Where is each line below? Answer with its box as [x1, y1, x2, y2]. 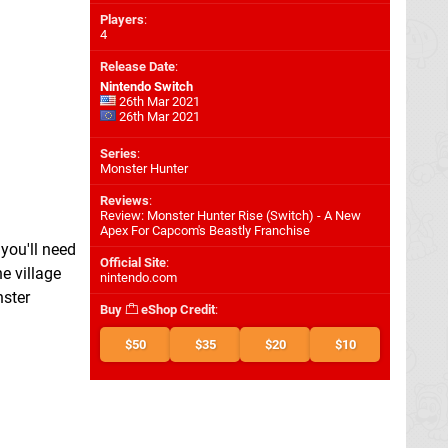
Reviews [100, 193, 149, 208]
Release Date [100, 59, 175, 74]
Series [100, 146, 137, 161]
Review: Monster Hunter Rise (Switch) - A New [100, 208, 361, 223]
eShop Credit [138, 302, 215, 317]
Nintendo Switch [100, 79, 193, 94]
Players [100, 12, 144, 27]
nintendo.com [100, 270, 177, 285]
